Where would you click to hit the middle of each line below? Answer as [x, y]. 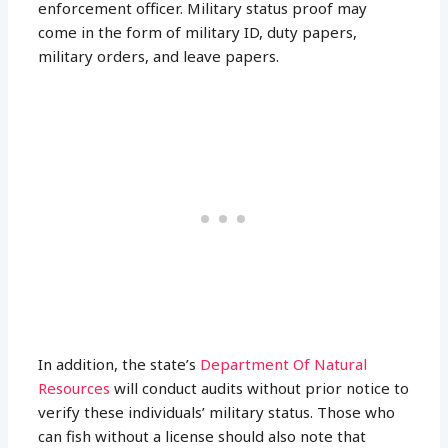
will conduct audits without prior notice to [260, 387]
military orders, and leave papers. [159, 55]
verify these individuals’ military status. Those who [217, 411]
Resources [74, 387]
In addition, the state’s [117, 363]
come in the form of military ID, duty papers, [198, 31]
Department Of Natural [282, 363]
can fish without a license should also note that [202, 435]
